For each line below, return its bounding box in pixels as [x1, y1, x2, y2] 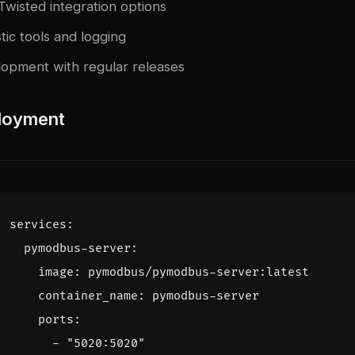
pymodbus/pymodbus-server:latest [88, 265, 309, 281]
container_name [38, 288, 138, 304]
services [10, 217, 67, 233]
